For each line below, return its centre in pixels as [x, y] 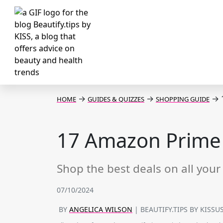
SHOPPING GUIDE [183, 99]
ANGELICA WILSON [101, 209]
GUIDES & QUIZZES [116, 99]
